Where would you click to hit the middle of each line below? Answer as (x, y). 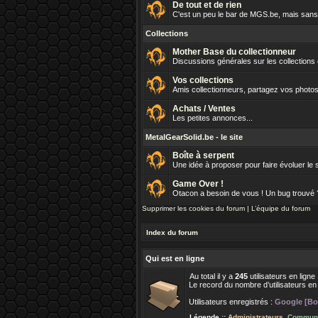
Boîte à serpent (203, 155)
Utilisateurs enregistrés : (232, 302)
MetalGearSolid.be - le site (194, 137)
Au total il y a (212, 276)
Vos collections (203, 80)
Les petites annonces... (213, 118)
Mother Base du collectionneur (234, 52)
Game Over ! (198, 184)
